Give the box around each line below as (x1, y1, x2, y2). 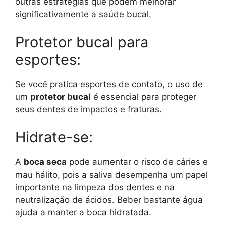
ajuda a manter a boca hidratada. (15, 207, 151, 218)
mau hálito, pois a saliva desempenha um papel (15, 169, 208, 180)
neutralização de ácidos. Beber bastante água (15, 195, 203, 205)
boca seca (24, 157, 67, 167)
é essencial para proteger (91, 91, 196, 102)
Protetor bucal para (15, 33, 148, 51)
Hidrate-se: (15, 128, 93, 146)
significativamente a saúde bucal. (15, 9, 151, 20)
